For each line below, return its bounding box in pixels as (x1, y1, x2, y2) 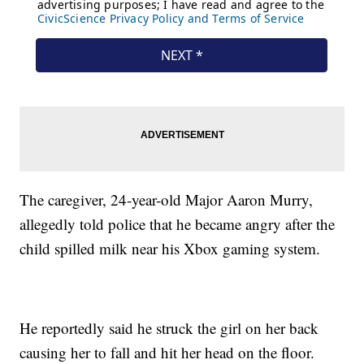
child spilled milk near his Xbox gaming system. (19, 238, 326, 259)
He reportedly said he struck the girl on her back (19, 318, 319, 339)
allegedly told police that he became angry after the (19, 214, 336, 235)
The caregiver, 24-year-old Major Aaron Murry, (19, 189, 314, 210)
